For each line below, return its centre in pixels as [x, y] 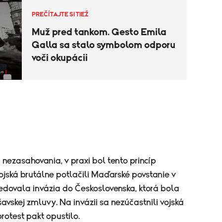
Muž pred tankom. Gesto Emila [99, 32]
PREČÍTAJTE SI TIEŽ [60, 14]
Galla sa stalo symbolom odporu [104, 45]
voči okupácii [60, 58]
